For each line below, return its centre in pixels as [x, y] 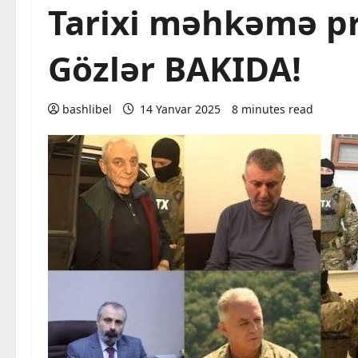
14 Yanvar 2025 [180, 109]
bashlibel [87, 109]
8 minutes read [272, 109]
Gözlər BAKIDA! [175, 68]
